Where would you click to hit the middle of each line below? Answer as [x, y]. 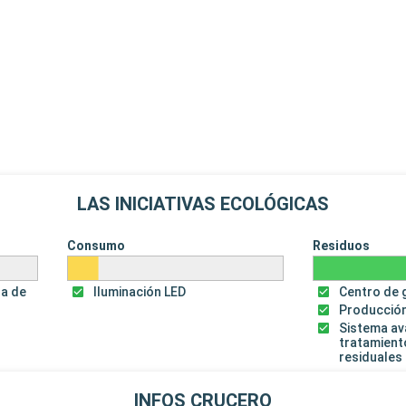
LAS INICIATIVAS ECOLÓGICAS [203, 203]
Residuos [342, 245]
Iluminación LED [139, 291]
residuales [371, 357]
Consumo [96, 245]
